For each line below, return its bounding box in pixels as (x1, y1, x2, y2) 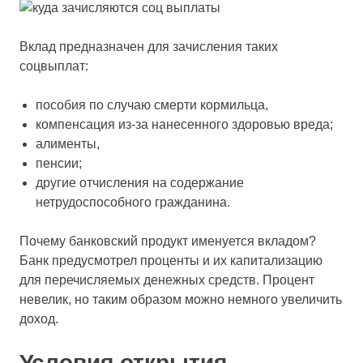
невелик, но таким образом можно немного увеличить (19, 293, 342, 306)
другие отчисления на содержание (36, 176, 244, 190)
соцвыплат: (19, 59, 88, 73)
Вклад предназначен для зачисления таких (19, 40, 278, 53)
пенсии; (36, 156, 82, 170)
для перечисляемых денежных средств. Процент (19, 273, 314, 287)
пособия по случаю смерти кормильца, (36, 98, 268, 112)
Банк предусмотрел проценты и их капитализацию (19, 254, 322, 267)
